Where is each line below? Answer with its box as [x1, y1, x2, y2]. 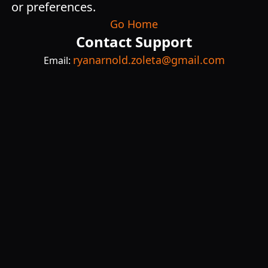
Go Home [110, 17, 158, 31]
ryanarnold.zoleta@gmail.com [72, 53, 225, 67]
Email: [43, 54, 73, 67]
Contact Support [76, 32, 192, 51]
